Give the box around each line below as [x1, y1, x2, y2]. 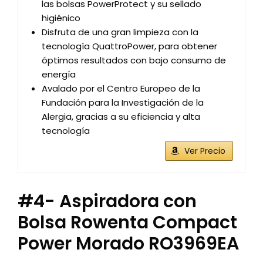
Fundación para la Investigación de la [42, 96, 204, 109]
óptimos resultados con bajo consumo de [42, 54, 226, 66]
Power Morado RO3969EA [18, 231, 239, 256]
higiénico [42, 12, 80, 24]
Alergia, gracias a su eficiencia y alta [42, 110, 200, 123]
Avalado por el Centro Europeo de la [42, 82, 200, 95]
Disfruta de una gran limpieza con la [42, 26, 198, 38]
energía [42, 68, 76, 80]
